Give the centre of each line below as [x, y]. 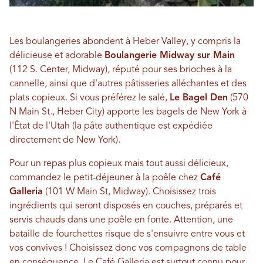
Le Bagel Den [199, 98]
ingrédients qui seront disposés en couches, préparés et [126, 206]
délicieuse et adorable [57, 56]
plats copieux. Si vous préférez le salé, [90, 98]
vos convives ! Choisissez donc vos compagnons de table [128, 249]
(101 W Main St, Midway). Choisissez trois [129, 192]
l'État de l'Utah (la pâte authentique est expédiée [111, 127]
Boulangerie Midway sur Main [170, 56]
